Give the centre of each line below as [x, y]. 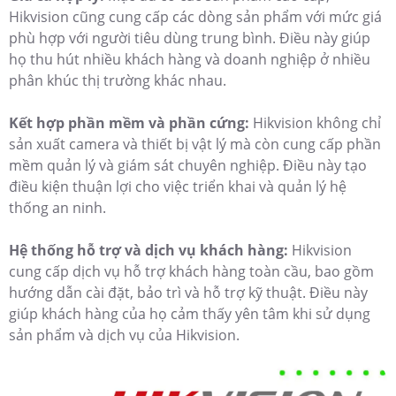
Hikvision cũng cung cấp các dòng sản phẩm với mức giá [195, 16]
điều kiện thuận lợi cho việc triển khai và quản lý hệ [178, 186]
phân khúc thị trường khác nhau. [118, 80]
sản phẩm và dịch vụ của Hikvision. [124, 335]
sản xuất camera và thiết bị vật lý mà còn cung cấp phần [195, 144]
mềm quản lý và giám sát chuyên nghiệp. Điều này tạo [188, 165]
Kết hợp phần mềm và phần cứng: [131, 122]
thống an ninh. [57, 207]
